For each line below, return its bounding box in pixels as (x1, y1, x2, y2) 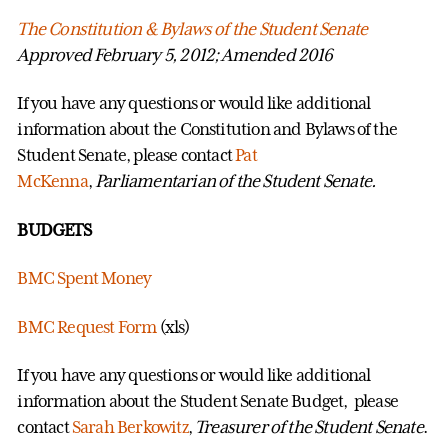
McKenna (17, 171, 88, 192)
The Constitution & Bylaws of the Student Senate (17, 18, 368, 39)
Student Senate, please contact (17, 145, 236, 166)
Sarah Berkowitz (71, 417, 188, 438)
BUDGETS (17, 219, 91, 240)
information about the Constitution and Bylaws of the (17, 119, 398, 140)
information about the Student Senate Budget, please (17, 391, 399, 412)
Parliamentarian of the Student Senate (91, 171, 371, 192)
